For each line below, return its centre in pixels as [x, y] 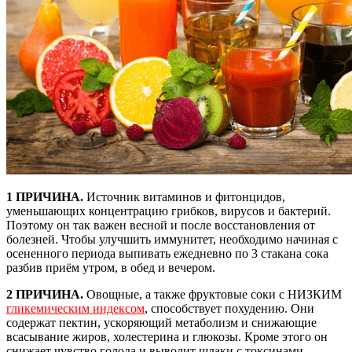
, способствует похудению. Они [229, 309]
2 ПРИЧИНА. [45, 295]
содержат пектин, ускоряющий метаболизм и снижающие [161, 323]
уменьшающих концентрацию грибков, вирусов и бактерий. [169, 211]
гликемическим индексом [75, 309]
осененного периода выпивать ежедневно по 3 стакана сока [167, 254]
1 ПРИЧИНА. [45, 197]
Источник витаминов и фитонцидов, [184, 197]
